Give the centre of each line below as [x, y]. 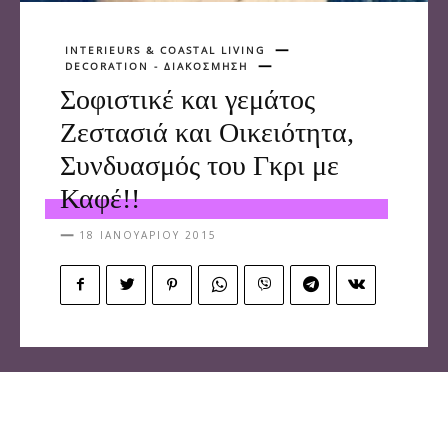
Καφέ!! [100, 198]
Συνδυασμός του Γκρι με [199, 165]
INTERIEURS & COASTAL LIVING [165, 50]
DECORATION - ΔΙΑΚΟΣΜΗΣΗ [156, 65]
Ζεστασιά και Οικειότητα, [207, 132]
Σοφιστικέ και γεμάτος [187, 99]
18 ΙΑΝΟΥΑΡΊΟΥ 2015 [148, 234]
